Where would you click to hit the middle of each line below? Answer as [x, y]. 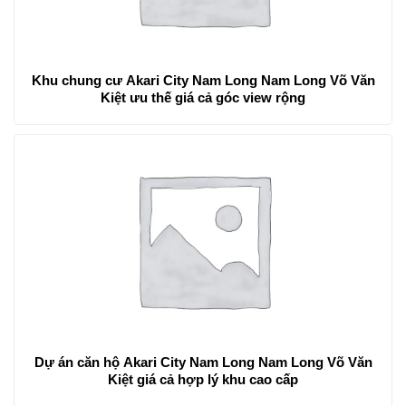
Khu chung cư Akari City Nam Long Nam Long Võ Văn [203, 80]
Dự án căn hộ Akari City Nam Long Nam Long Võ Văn [203, 362]
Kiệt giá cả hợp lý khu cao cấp [203, 380]
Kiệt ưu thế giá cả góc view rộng [203, 97]
